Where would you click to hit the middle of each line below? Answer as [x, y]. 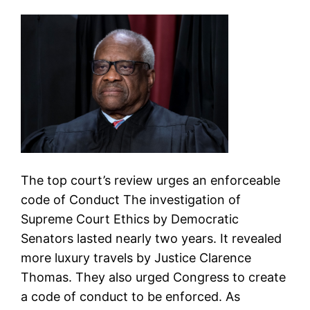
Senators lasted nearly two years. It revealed [152, 238]
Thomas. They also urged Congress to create [154, 277]
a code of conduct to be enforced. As [131, 296]
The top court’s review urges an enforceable [151, 180]
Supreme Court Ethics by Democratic [130, 219]
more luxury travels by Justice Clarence [136, 257]
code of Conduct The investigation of [131, 199]
